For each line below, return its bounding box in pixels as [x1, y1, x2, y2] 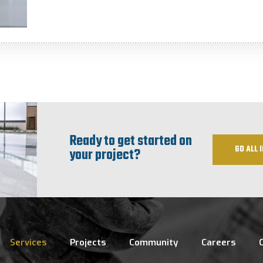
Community [129, 237, 178, 249]
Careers [201, 237, 235, 249]
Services [10, 237, 46, 249]
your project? [69, 145, 140, 167]
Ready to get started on [69, 131, 192, 153]
